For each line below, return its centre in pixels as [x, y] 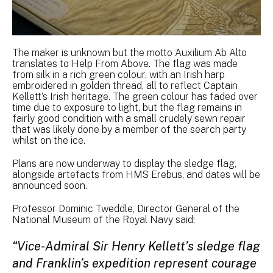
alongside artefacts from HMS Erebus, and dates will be [136, 174]
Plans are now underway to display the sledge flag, [124, 163]
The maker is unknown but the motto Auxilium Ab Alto [129, 52]
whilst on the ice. [50, 140]
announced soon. [51, 185]
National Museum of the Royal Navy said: [104, 219]
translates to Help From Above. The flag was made [125, 63]
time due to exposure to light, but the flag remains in [127, 107]
